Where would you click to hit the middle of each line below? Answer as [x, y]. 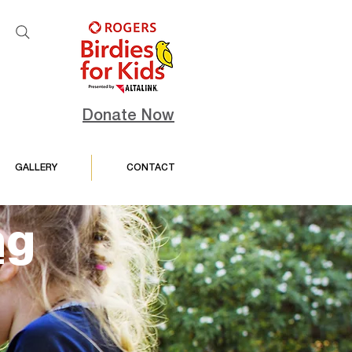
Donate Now [128, 116]
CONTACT [150, 168]
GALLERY [36, 168]
